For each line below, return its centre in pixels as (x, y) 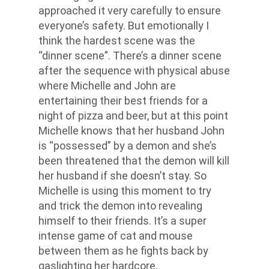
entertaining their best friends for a (123, 100)
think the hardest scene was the (117, 40)
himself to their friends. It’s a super (122, 220)
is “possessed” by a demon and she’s (128, 145)
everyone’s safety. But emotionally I (124, 25)
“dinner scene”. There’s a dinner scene (130, 55)
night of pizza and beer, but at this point (133, 115)
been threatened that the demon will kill (134, 160)
